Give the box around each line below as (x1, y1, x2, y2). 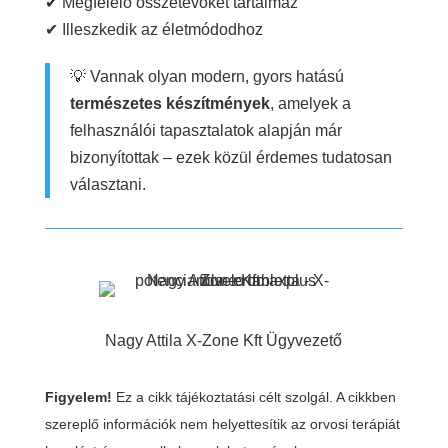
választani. (69, 175, 146, 193)
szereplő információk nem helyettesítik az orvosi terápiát (44, 415, 400, 432)
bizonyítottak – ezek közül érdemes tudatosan (69, 148, 392, 166)
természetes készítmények (69, 94, 270, 112)
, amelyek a (269, 94, 351, 112)
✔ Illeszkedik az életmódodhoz (44, 20, 263, 38)
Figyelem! (44, 388, 112, 405)
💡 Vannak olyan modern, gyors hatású (69, 67, 344, 85)
